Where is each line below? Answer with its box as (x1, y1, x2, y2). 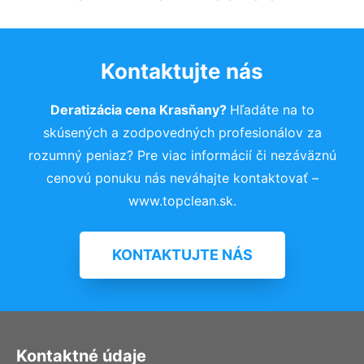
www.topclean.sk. (128, 192, 236, 209)
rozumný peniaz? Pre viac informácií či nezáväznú (28, 146, 336, 163)
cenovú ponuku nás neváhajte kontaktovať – (45, 169, 318, 186)
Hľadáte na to (229, 101, 314, 118)
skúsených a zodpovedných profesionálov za (42, 123, 322, 141)
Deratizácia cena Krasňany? (50, 101, 230, 118)
